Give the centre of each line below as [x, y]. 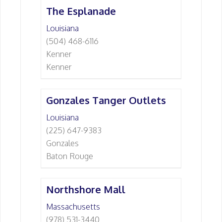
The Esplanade [81, 11]
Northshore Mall [86, 189]
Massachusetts [73, 207]
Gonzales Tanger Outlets [106, 100]
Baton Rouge [70, 156]
